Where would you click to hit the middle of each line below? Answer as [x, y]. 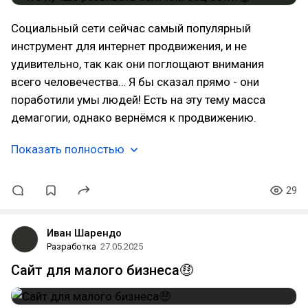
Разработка [71, 246]
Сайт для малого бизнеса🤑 [102, 270]
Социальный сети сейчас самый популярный [131, 28]
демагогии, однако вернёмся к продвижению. [134, 118]
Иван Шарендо [84, 233]
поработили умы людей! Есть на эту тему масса [138, 100]
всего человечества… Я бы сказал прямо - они [135, 82]
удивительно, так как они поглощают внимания [137, 64]
